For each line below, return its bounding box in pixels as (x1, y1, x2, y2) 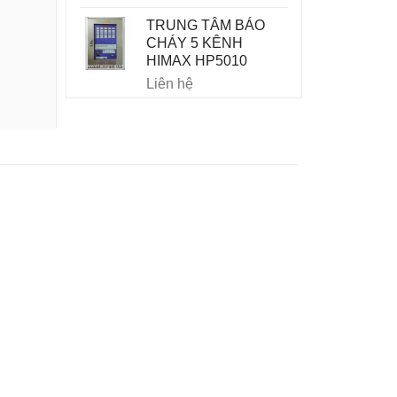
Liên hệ (145, 76, 193, 91)
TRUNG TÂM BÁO (145, 18, 265, 33)
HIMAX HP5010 (145, 53, 247, 68)
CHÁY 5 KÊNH (145, 35, 243, 51)
